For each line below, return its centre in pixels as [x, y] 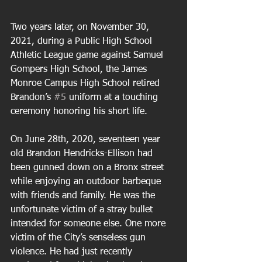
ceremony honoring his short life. [80, 111]
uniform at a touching [113, 97]
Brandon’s [32, 97]
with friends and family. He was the [84, 196]
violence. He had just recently [73, 252]
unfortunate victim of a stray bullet [83, 210]
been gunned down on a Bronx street [89, 168]
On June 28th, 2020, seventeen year [87, 139]
